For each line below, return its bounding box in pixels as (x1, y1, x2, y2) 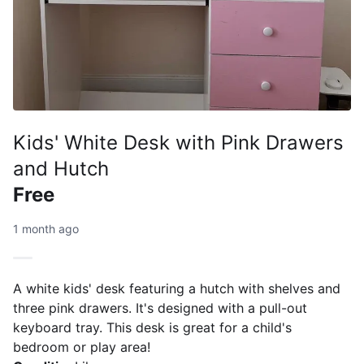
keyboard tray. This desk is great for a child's (13, 319, 292, 336)
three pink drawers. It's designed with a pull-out (13, 300, 307, 316)
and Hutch (13, 157, 109, 180)
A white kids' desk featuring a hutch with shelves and (13, 280, 340, 297)
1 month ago (13, 222, 79, 236)
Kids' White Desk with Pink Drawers (13, 131, 344, 154)
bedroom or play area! (13, 339, 150, 355)
